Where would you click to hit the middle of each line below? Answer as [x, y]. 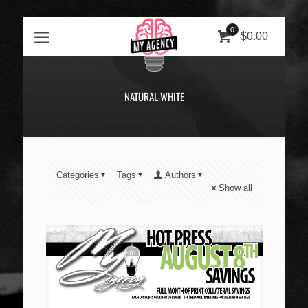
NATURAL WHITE [154, 96]
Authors [180, 175]
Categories [77, 175]
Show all [235, 188]
